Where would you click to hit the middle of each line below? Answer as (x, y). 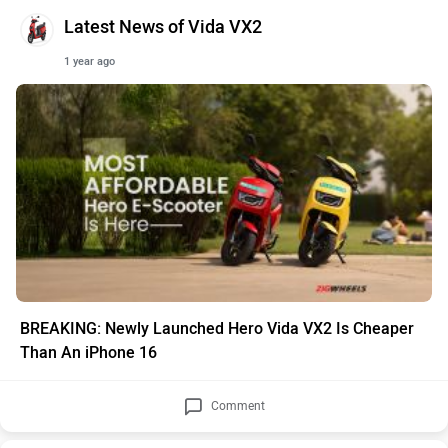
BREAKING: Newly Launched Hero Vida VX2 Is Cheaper (217, 328)
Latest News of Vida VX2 (163, 27)
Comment (236, 405)
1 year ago (89, 61)
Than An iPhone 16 (88, 352)
